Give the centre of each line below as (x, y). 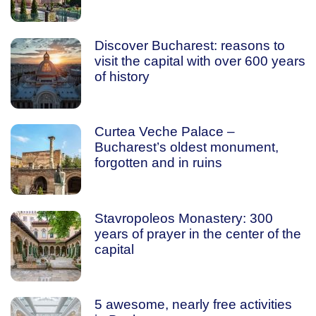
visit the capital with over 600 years (200, 61)
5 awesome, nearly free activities (193, 304)
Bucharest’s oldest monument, (186, 147)
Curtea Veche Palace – (164, 132)
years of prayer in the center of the (197, 233)
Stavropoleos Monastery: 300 (183, 218)
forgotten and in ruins (158, 163)
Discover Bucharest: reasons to (189, 45)
